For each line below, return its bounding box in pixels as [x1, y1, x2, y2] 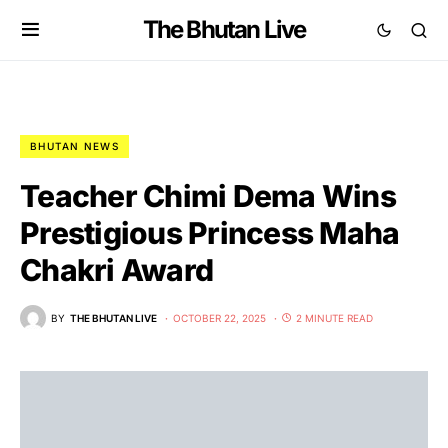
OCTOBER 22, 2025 [173, 311, 266, 324]
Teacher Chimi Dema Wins [20, 178, 396, 214]
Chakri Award [20, 252, 213, 288]
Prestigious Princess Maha [20, 215, 400, 251]
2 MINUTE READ [296, 311, 373, 324]
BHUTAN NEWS [30, 140, 119, 152]
